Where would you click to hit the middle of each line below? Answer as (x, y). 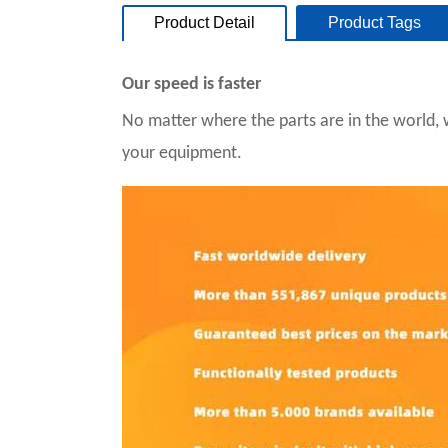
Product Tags (374, 22)
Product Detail (204, 22)
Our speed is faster (191, 84)
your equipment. (182, 153)
